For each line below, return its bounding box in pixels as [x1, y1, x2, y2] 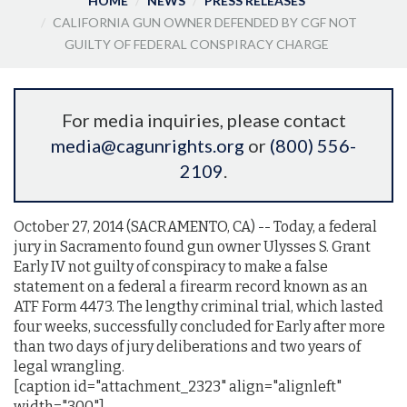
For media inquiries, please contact [61, 108, 346, 131]
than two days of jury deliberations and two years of [14, 338, 361, 356]
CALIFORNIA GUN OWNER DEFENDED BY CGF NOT [53, 15, 357, 31]
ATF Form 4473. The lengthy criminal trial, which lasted [14, 298, 383, 316]
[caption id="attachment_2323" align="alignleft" [14, 378, 342, 396]
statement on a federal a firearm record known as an [14, 278, 368, 296]
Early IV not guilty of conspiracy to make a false [14, 258, 328, 276]
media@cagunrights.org [51, 134, 244, 156]
